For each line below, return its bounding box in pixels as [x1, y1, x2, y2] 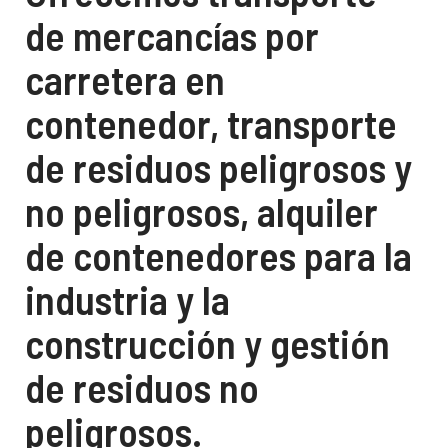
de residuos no [25, 363, 259, 411]
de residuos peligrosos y [25, 143, 412, 191]
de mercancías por [25, 11, 319, 59]
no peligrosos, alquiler [25, 187, 378, 235]
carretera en [25, 55, 225, 103]
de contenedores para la [25, 231, 412, 279]
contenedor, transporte [25, 99, 397, 147]
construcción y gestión [25, 319, 390, 367]
